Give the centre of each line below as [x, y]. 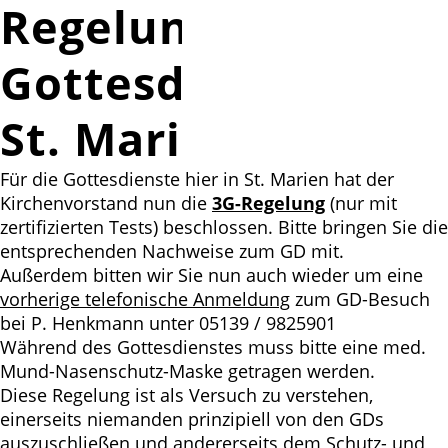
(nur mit [361, 203]
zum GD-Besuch [360, 299]
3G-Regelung [268, 203]
